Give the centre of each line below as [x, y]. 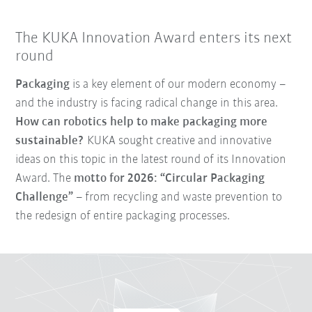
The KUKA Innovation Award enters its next [154, 38]
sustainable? [50, 141]
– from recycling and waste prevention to [178, 197]
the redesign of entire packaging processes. [123, 216]
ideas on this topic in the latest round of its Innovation [151, 159]
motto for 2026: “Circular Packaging [170, 178]
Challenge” [45, 197]
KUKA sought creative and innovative [178, 141]
